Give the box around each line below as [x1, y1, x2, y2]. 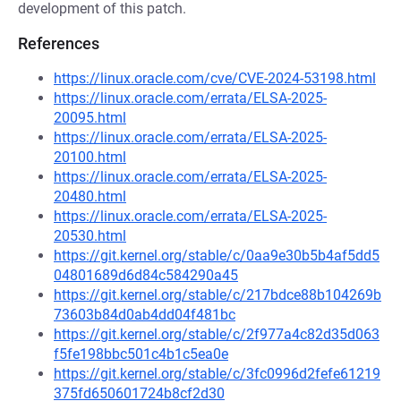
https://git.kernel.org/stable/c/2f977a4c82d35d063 [54, 326, 380, 343]
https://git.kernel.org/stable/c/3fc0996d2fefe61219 [54, 365, 380, 382]
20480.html [54, 188, 126, 205]
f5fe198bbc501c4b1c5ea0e [54, 346, 228, 363]
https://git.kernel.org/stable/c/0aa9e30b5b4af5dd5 [54, 247, 380, 264]
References [18, 34, 99, 53]
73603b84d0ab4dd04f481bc [54, 306, 235, 323]
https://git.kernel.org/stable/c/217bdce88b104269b [54, 286, 381, 303]
